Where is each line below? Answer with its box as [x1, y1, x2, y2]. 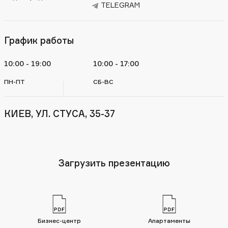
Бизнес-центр [37, 217, 81, 225]
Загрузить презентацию [58, 157, 170, 169]
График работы [4, 35, 74, 46]
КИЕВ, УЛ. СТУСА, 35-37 [4, 108, 115, 120]
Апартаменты [148, 217, 190, 225]
